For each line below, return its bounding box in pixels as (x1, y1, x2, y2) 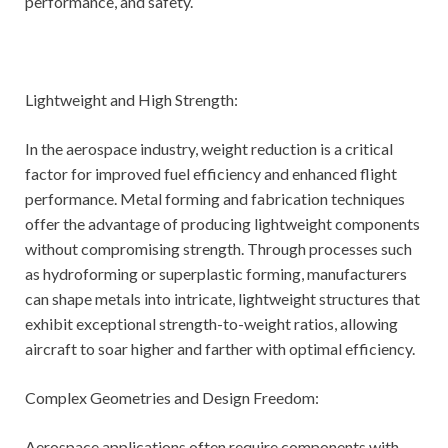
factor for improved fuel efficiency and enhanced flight (25, 164, 397, 184)
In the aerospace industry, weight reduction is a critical (25, 139, 393, 159)
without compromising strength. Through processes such (25, 239, 412, 259)
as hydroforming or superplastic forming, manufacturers (25, 264, 407, 284)
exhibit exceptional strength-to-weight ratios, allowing (25, 314, 398, 334)
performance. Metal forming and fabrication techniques (25, 189, 405, 209)
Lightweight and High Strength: (25, 90, 238, 110)
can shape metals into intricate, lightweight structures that (25, 289, 420, 309)
